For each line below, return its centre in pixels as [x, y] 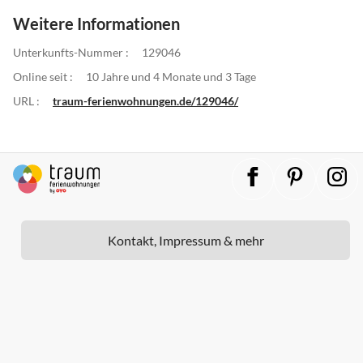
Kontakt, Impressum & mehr [186, 240]
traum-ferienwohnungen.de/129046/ [145, 100]
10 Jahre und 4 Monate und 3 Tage [171, 76]
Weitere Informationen [96, 23]
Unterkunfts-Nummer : [71, 52]
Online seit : [43, 76]
